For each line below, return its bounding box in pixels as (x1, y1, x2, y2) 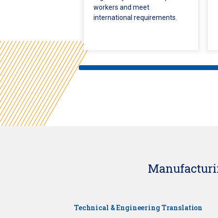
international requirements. (93, 14, 177, 21)
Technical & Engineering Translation (74, 203, 203, 212)
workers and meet (93, 3, 149, 11)
